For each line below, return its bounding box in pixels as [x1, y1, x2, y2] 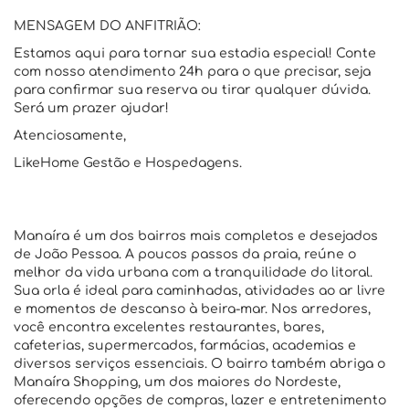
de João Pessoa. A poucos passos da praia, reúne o [14, 247, 356, 261]
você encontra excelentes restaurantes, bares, [14, 320, 324, 334]
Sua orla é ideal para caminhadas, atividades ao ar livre [14, 284, 385, 298]
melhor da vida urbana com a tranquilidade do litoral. [14, 266, 372, 279]
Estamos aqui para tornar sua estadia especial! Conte [14, 47, 376, 60]
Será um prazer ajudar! [14, 101, 169, 115]
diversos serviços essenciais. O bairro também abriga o [14, 357, 385, 371]
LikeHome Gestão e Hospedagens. [14, 156, 242, 170]
